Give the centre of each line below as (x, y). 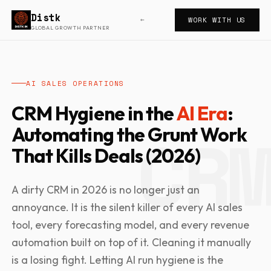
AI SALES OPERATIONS (75, 83)
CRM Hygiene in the (94, 113)
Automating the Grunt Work (129, 134)
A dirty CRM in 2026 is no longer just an (106, 190)
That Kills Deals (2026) (106, 155)
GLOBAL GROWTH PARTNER (70, 27)
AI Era (202, 113)
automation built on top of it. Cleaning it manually (132, 242)
